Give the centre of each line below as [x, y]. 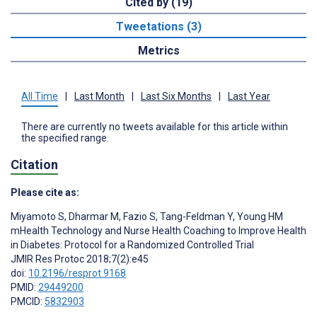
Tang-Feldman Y [195, 216]
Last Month [99, 97]
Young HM [259, 216]
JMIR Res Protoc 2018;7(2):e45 [80, 259]
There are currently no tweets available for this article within [155, 127]
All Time [40, 97]
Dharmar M [93, 216]
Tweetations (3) [158, 27]
